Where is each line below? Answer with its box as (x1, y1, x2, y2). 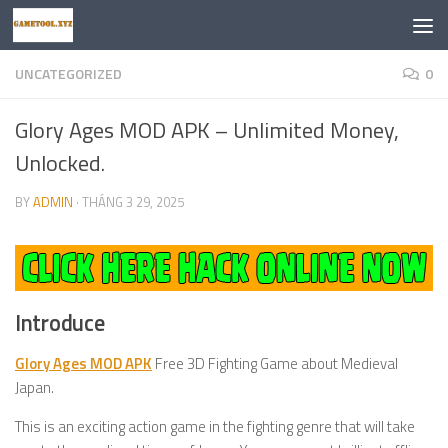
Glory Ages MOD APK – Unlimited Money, (15, 113, 399, 147)
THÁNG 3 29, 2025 (82, 192, 184, 212)
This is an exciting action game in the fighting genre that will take (15, 415, 415, 438)
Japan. (15, 376, 54, 399)
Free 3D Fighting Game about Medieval (152, 352, 398, 375)
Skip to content (27, 19, 136, 43)
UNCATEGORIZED (15, 63, 122, 84)
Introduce (15, 306, 105, 340)
